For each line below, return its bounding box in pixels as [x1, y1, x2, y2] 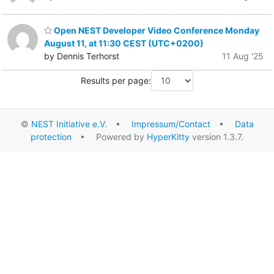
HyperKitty [147, 131, 190, 142]
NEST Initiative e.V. [31, 118, 107, 129]
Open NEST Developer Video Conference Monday [52, 25, 259, 36]
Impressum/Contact [131, 118, 210, 129]
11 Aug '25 [222, 51, 264, 62]
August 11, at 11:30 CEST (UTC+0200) [44, 38, 204, 49]
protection [31, 131, 72, 142]
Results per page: [81, 75, 151, 86]
